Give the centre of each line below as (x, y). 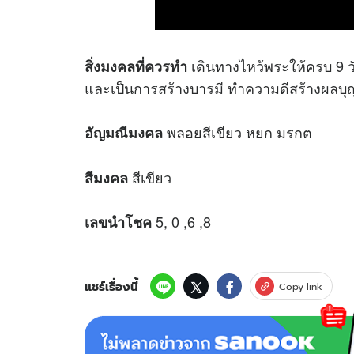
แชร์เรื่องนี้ (111, 286)
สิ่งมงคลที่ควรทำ (136, 67)
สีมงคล (106, 177)
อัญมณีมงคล (124, 132)
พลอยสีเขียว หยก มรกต (237, 132)
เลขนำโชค (118, 222)
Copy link (301, 287)
